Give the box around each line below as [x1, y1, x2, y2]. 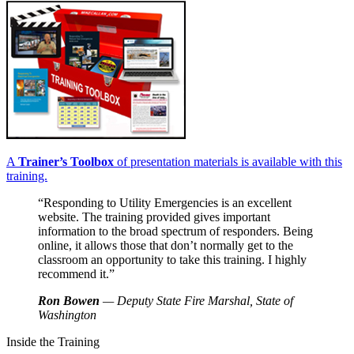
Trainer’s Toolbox [18, 154, 114, 168]
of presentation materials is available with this [114, 154, 342, 168]
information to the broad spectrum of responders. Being [38, 224, 313, 238]
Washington [38, 307, 96, 322]
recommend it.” [38, 266, 115, 281]
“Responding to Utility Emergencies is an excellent [38, 195, 292, 209]
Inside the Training [6, 334, 100, 348]
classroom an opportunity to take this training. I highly [38, 252, 307, 266]
